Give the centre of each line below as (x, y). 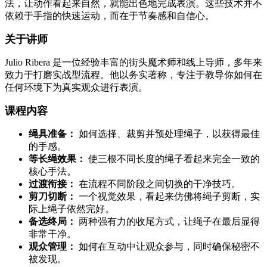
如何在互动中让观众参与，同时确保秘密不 (168, 247)
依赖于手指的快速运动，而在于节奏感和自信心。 (110, 16)
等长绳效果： (57, 159)
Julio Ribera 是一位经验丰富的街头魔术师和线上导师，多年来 (133, 63)
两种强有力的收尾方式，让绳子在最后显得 (168, 222)
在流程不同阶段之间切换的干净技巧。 (159, 184)
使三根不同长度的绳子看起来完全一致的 (173, 159)
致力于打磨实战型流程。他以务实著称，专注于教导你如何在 (133, 75)
